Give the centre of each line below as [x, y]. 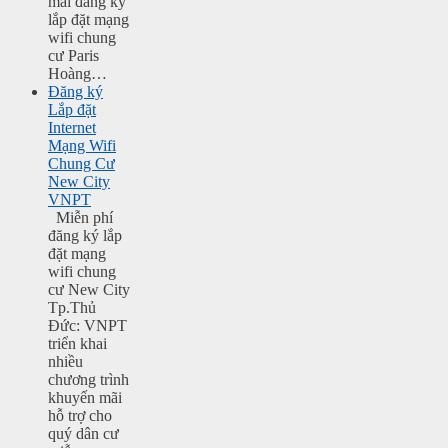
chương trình [88, 380]
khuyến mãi [85, 398]
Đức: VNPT [87, 326]
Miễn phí [80, 218]
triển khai [77, 344]
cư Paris [73, 56]
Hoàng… [77, 74]
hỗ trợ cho [80, 416]
